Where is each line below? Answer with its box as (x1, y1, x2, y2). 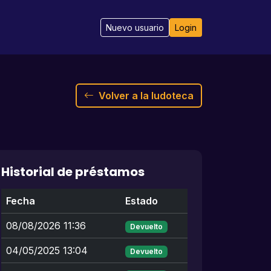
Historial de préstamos (1, 163, 145, 180)
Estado (125, 195, 158, 207)
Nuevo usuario (105, 22, 164, 33)
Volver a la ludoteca (99, 90, 194, 102)
